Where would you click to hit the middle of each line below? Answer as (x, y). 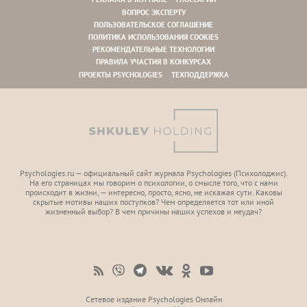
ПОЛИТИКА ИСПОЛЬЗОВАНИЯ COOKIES (153, 37)
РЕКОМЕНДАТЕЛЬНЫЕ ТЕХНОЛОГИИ (153, 49)
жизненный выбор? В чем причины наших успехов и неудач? (153, 211)
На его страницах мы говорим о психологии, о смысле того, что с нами (153, 183)
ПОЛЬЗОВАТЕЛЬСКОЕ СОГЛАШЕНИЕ (153, 25)
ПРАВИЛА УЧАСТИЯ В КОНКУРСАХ (153, 62)
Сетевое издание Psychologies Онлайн (153, 299)
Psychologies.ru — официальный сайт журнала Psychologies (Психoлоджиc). (153, 173)
